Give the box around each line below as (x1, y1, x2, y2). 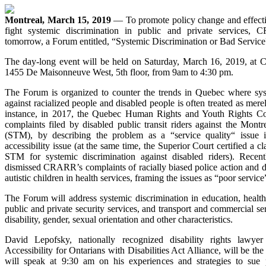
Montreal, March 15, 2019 (5, 14, 114, 25)
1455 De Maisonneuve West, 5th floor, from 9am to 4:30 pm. (5, 66, 233, 77)
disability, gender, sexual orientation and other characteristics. (5, 214, 233, 224)
